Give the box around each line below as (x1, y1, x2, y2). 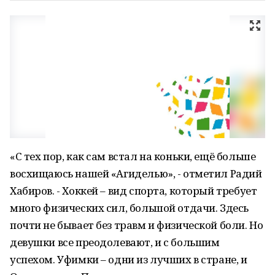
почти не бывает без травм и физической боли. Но (10, 218, 263, 232)
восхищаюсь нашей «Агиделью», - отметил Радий (10, 166, 262, 180)
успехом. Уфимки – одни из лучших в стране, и (10, 252, 247, 266)
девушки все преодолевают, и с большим (10, 235, 220, 249)
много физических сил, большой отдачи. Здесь (10, 201, 249, 215)
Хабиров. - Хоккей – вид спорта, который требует (10, 184, 257, 198)
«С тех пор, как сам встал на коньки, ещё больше (10, 149, 256, 163)
